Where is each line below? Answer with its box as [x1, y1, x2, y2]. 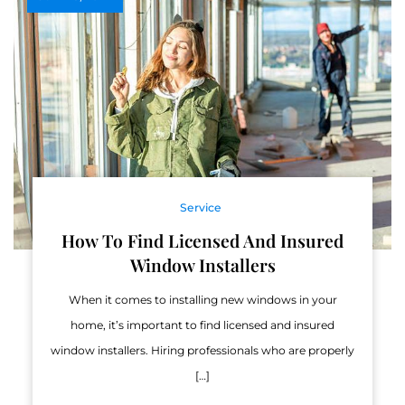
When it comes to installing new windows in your [68, 293, 337, 307]
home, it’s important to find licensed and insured [71, 318, 334, 333]
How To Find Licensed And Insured [61, 229, 344, 253]
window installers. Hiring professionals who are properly [51, 344, 354, 358]
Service [179, 201, 221, 215]
